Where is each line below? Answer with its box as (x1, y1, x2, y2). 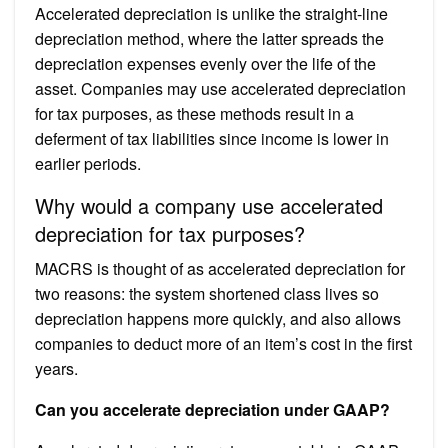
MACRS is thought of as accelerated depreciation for (35, 256, 405, 280)
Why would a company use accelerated (35, 190, 383, 220)
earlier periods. (35, 151, 141, 175)
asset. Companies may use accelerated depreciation (35, 76, 406, 100)
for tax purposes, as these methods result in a (35, 101, 354, 125)
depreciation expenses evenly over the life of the (35, 51, 376, 75)
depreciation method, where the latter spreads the (35, 26, 384, 50)
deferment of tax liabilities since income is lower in (35, 126, 389, 150)
